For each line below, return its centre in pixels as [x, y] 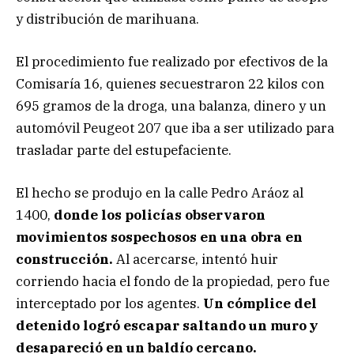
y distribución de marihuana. [107, 19]
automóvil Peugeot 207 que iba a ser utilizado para [175, 128]
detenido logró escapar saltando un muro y [167, 326]
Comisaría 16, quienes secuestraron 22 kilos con [170, 84]
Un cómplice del [260, 304]
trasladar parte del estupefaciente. [124, 151]
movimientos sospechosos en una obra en [159, 237]
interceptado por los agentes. [109, 304]
